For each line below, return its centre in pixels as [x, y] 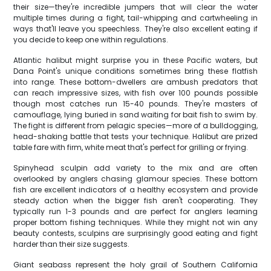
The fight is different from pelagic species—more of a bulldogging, [135, 126]
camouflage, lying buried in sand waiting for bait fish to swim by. [135, 115]
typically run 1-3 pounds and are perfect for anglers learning [135, 211]
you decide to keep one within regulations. [91, 40]
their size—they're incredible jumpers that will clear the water [135, 7]
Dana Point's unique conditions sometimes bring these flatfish [135, 71]
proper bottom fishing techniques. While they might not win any [135, 222]
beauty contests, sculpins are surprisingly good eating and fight [135, 233]
